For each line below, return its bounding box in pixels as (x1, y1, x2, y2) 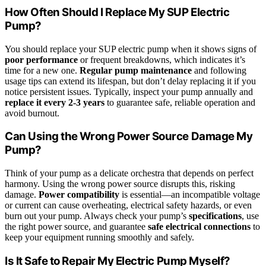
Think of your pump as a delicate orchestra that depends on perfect (5, 168, 254, 179)
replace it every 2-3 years (5, 97, 104, 107)
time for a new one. (5, 65, 80, 75)
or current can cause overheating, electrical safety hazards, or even (5, 200, 252, 211)
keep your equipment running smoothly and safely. (5, 232, 194, 243)
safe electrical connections (148, 221, 251, 232)
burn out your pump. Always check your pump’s (5, 211, 189, 221)
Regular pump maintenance (80, 65, 192, 75)
